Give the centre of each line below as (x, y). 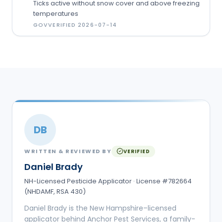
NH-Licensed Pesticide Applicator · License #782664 (108, 181)
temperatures (56, 13)
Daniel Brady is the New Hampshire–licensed (100, 208)
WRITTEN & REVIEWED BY (68, 151)
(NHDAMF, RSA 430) (55, 191)
